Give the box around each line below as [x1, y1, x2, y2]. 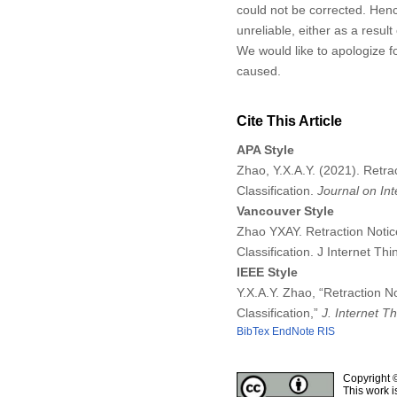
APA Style [236, 142, 294, 157]
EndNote [271, 324, 315, 338]
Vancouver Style [236, 203, 334, 218]
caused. [236, 63, 281, 78]
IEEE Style [236, 264, 298, 279]
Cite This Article [236, 113, 342, 128]
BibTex [236, 324, 269, 338]
